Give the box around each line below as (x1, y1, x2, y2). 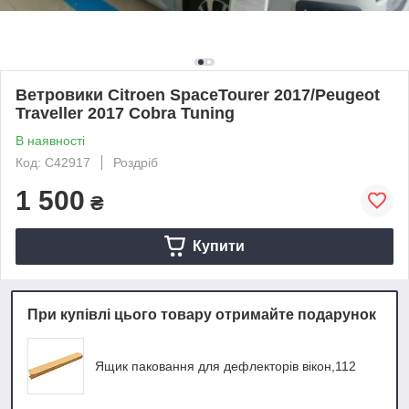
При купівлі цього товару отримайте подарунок (27, 306, 376, 322)
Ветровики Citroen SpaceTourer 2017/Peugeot (16, 85, 380, 104)
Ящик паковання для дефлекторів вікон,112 (95, 358, 356, 373)
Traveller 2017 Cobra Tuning (16, 103, 235, 122)
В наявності (16, 132, 85, 148)
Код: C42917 (16, 154, 90, 170)
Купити (192, 237, 245, 254)
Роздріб (113, 154, 158, 170)
